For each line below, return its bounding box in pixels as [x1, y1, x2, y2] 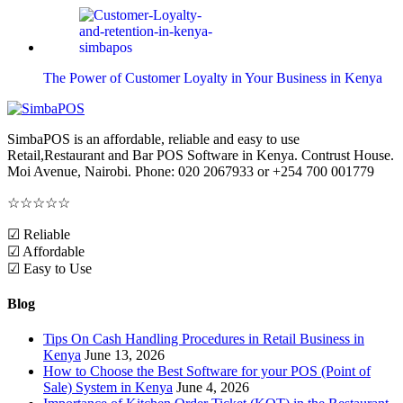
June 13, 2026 [85, 347, 165, 363]
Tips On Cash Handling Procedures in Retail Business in [43, 331, 364, 347]
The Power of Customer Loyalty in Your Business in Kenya [43, 69, 382, 85]
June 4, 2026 [176, 380, 249, 396]
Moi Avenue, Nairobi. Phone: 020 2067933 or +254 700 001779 [7, 163, 374, 179]
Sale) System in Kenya [43, 380, 173, 396]
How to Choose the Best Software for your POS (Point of [43, 363, 371, 380]
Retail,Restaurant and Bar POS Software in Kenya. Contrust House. [7, 147, 394, 163]
